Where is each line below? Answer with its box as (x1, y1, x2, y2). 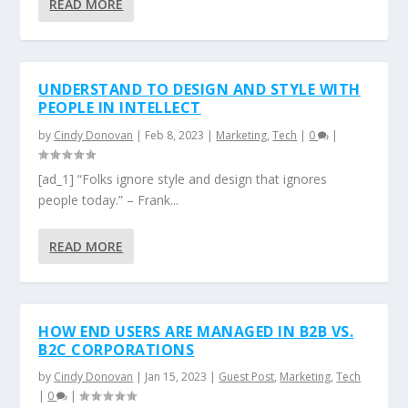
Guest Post (219, 369, 275, 384)
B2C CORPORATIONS (38, 340, 195, 360)
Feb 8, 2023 (145, 127, 205, 143)
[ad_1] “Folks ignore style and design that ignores (38, 170, 328, 188)
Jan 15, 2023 (145, 369, 208, 384)
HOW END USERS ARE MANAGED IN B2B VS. (38, 321, 354, 342)
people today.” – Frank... (38, 191, 179, 209)
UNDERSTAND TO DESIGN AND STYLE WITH (38, 79, 361, 99)
